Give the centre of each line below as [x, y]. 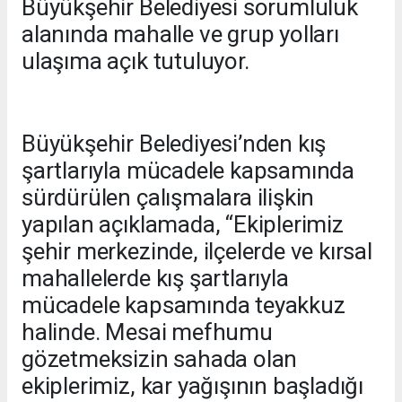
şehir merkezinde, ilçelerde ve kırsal [197, 252]
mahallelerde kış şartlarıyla [155, 279]
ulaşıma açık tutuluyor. [135, 61]
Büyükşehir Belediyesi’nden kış [174, 144]
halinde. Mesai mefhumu [147, 332]
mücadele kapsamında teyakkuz [184, 306]
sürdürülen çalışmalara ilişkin [168, 198]
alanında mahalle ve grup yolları [180, 35]
